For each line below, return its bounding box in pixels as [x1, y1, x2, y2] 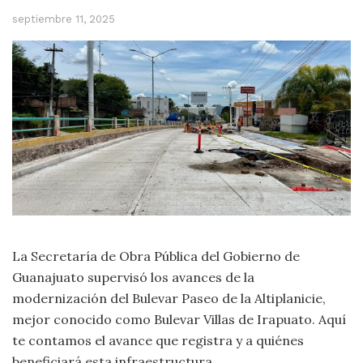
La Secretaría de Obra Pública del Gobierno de [12, 248, 300, 265]
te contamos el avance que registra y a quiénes [12, 332, 304, 349]
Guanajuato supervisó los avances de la [12, 269, 254, 286]
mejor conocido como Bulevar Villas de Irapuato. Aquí [12, 311, 346, 328]
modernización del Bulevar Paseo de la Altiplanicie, [12, 290, 326, 307]
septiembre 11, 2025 [12, 12, 115, 25]
